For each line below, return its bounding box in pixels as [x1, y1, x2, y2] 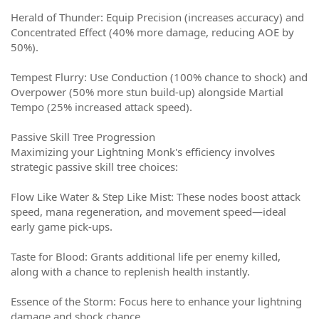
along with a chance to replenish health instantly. [11, 264, 250, 278]
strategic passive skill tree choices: [11, 159, 178, 174]
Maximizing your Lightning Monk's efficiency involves [11, 145, 275, 159]
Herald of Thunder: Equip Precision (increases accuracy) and [11, 10, 304, 24]
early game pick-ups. [11, 219, 113, 234]
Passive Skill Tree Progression [11, 130, 155, 144]
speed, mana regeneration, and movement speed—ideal [11, 204, 286, 219]
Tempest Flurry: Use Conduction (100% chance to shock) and [11, 70, 308, 84]
